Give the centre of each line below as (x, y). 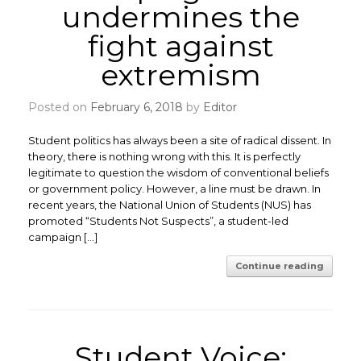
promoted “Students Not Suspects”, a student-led (158, 221)
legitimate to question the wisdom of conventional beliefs (178, 172)
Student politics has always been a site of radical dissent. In (180, 140)
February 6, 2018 (137, 107)
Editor (220, 107)
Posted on (64, 107)
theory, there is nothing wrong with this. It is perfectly (164, 156)
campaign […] (63, 237)
